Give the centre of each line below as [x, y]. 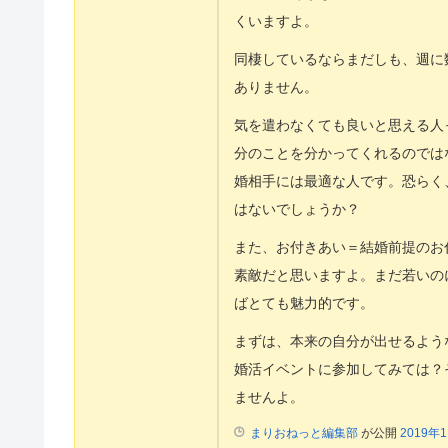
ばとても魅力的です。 [304, 302]
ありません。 [276, 86]
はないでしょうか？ [297, 208]
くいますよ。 [276, 20]
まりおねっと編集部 [304, 432]
